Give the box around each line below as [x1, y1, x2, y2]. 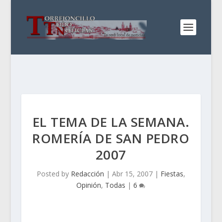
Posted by [36, 169, 71, 178]
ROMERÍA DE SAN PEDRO [32, 129, 190, 147]
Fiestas [160, 169, 183, 178]
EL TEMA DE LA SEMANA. [32, 113, 190, 131]
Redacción [70, 169, 104, 178]
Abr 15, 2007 [111, 169, 153, 178]
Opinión [76, 180, 102, 190]
